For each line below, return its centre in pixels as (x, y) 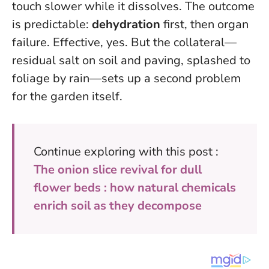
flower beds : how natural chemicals (135, 188)
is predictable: (52, 25)
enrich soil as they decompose (118, 206)
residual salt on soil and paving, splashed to (131, 61)
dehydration (126, 25)
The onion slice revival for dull (118, 170)
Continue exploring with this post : (126, 152)
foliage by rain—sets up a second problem (126, 79)
